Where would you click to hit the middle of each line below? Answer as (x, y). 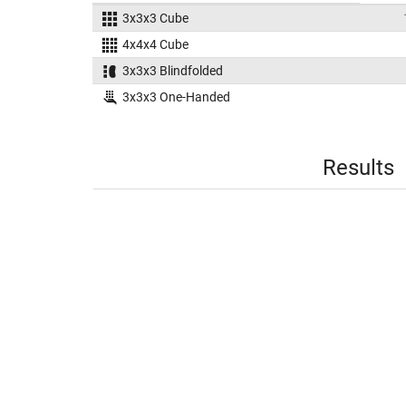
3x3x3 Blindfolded (172, 71)
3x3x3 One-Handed (176, 97)
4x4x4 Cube (155, 44)
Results (358, 168)
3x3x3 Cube (155, 18)
